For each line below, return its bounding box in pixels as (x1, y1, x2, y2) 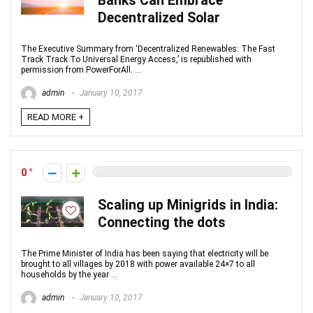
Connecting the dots (98, 214, 226, 231)
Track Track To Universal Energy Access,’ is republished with (21, 54, 252, 64)
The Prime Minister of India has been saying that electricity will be (21, 249, 268, 259)
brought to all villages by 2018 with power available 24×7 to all (21, 259, 255, 269)
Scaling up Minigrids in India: (98, 197, 278, 213)
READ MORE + (27, 112, 84, 122)
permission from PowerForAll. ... (21, 65, 141, 75)
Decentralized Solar (98, 10, 220, 26)
